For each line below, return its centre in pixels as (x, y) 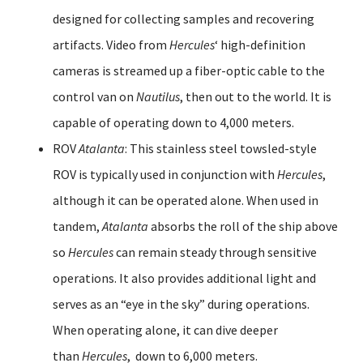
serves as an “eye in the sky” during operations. (181, 303)
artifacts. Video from (111, 44)
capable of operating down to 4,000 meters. (175, 122)
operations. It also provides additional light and (184, 278)
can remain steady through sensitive (215, 252)
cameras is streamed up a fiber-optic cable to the (189, 70)
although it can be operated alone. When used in (186, 200)
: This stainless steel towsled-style (221, 148)
